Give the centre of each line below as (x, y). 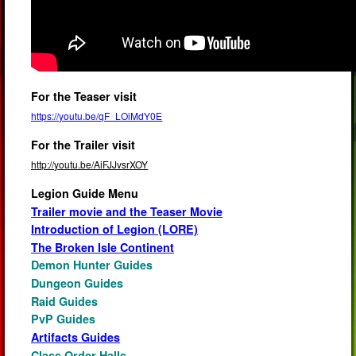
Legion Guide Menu (85, 193)
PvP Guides (64, 319)
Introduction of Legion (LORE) (115, 229)
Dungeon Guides (77, 283)
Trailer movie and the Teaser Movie (127, 211)
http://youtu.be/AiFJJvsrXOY (90, 164)
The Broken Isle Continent (103, 247)
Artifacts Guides (76, 337)
